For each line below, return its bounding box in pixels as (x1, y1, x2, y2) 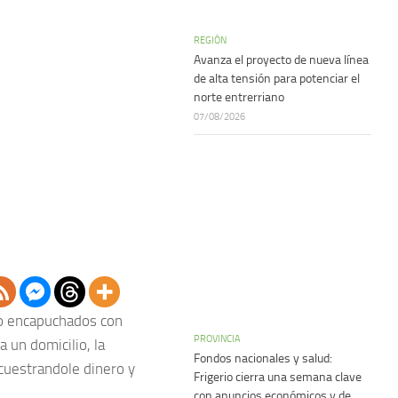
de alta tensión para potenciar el (194, 71, 360, 86)
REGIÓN (194, 34, 227, 46)
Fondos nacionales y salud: (194, 351, 332, 366)
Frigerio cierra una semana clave (194, 370, 362, 385)
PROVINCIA (194, 332, 241, 345)
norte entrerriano (194, 90, 284, 105)
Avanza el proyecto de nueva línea (194, 52, 369, 68)
